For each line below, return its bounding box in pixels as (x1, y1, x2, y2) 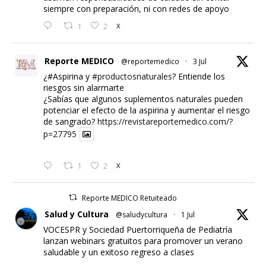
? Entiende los (172, 70, 225, 82)
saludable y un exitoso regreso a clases (43, 246, 194, 258)
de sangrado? (43, 115, 97, 127)
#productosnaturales (92, 70, 172, 82)
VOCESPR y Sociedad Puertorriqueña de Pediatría (43, 223, 232, 235)
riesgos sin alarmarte (43, 81, 124, 93)
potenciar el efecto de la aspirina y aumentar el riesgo (43, 104, 250, 116)
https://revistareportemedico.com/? (97, 115, 233, 127)
